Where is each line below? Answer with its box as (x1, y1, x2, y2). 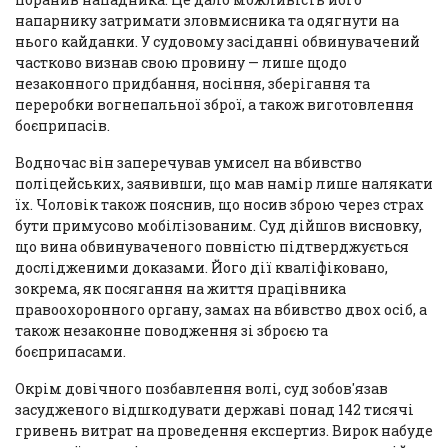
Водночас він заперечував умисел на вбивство (15, 152, 362, 172)
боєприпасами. (15, 341, 126, 361)
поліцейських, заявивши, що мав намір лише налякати (15, 173, 433, 193)
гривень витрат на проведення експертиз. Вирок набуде (15, 420, 433, 440)
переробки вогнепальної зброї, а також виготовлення (15, 94, 414, 114)
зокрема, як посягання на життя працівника (15, 278, 346, 298)
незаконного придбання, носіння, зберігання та (15, 73, 370, 93)
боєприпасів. (15, 115, 110, 135)
